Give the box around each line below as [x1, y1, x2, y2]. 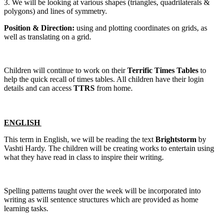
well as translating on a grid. [4, 32, 95, 41]
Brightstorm [155, 135, 198, 144]
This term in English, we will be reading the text [4, 135, 155, 144]
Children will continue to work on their [4, 66, 127, 74]
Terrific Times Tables [127, 66, 198, 74]
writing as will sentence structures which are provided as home [4, 195, 198, 204]
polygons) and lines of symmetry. [4, 6, 109, 15]
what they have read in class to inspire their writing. [4, 152, 168, 161]
